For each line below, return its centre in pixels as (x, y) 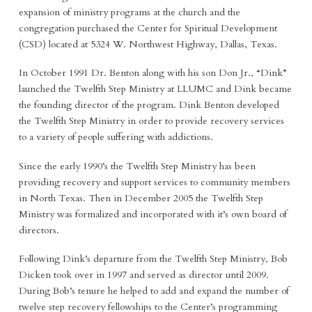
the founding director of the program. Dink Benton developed (149, 105)
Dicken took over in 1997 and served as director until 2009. (143, 275)
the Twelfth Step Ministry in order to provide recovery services (151, 121)
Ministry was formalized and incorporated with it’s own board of (153, 214)
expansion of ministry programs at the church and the (129, 13)
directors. (39, 230)
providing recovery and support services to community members (154, 182)
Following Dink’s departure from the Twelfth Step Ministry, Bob (153, 259)
